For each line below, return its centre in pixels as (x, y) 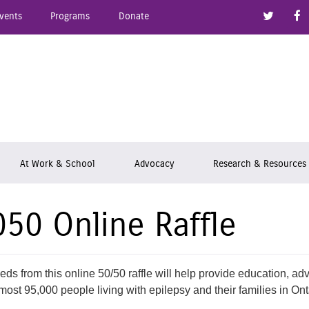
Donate (133, 16)
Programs (70, 16)
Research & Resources (260, 163)
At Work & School (57, 163)
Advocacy (154, 163)
